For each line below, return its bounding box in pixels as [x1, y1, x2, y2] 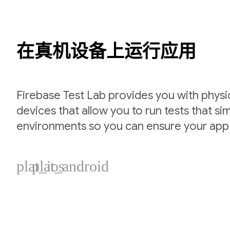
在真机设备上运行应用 [16, 40, 196, 63]
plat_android [32, 158, 109, 175]
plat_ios [16, 158, 65, 175]
